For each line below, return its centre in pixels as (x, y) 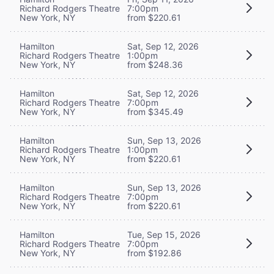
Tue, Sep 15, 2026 (164, 234)
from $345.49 (155, 111)
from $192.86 (154, 253)
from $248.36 (155, 64)
